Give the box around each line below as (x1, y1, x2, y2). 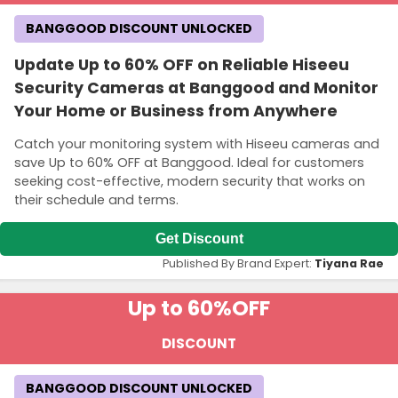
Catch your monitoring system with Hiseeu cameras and (14, 135, 379, 154)
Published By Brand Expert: (163, 256, 314, 272)
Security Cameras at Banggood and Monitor (14, 76, 378, 99)
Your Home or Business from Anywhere (14, 99, 338, 122)
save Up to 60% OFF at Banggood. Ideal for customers (14, 154, 364, 172)
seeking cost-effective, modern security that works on (14, 172, 365, 191)
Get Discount (155, 231, 243, 247)
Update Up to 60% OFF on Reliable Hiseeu (14, 53, 349, 76)
